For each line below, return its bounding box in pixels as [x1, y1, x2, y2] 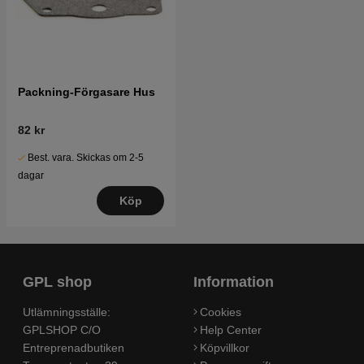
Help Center [200, 323, 262, 336]
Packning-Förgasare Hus [18, 84, 155, 98]
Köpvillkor [200, 340, 249, 354]
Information [193, 273, 274, 290]
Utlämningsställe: [23, 305, 110, 318]
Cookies [200, 305, 241, 318]
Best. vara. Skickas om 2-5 [28, 151, 144, 163]
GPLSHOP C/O [23, 323, 101, 336]
